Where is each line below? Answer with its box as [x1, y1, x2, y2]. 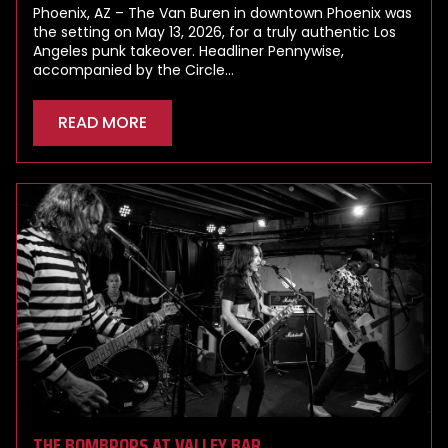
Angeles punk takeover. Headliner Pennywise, [33, 40, 344, 61]
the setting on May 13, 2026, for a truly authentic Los [33, 21, 396, 42]
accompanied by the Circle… [33, 59, 234, 80]
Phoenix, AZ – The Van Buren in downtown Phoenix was [33, 2, 412, 23]
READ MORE [58, 110, 147, 134]
